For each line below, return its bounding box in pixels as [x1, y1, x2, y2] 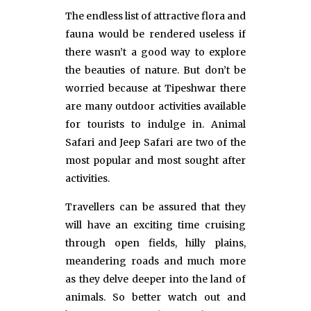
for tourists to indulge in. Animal [65, 117, 246, 131]
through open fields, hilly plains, [65, 236, 246, 249]
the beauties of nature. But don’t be [65, 63, 246, 76]
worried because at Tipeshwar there [65, 81, 246, 94]
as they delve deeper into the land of [65, 272, 246, 285]
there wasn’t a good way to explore [65, 45, 246, 58]
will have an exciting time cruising [65, 218, 246, 231]
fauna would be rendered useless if [65, 27, 246, 40]
